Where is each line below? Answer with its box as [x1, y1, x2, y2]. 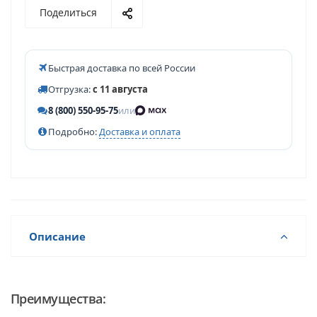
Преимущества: [11, 290, 106, 308]
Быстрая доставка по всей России [48, 62, 195, 74]
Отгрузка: [48, 83, 93, 96]
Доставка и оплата [99, 125, 180, 138]
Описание [29, 229, 86, 243]
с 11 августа [93, 83, 148, 96]
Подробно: [48, 125, 99, 138]
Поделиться [40, 6, 97, 19]
